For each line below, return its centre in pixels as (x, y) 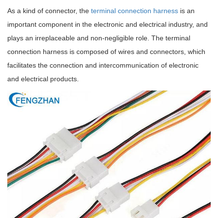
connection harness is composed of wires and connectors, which (106, 51)
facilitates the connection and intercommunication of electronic (103, 65)
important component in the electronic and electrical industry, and (108, 24)
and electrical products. (43, 79)
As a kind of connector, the (49, 10)
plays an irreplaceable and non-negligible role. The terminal (99, 38)
